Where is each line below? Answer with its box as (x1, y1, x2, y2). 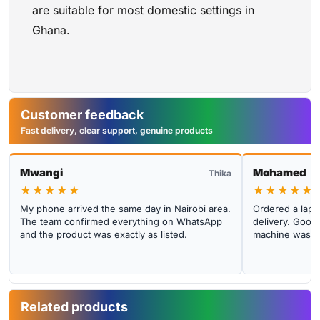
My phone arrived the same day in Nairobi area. (20, 202, 231, 214)
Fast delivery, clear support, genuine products (21, 124, 213, 136)
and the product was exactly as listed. (20, 228, 187, 240)
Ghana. (32, 23, 70, 38)
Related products (21, 299, 128, 314)
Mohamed (253, 165, 307, 179)
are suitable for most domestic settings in (32, 3, 254, 18)
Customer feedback (21, 106, 144, 122)
